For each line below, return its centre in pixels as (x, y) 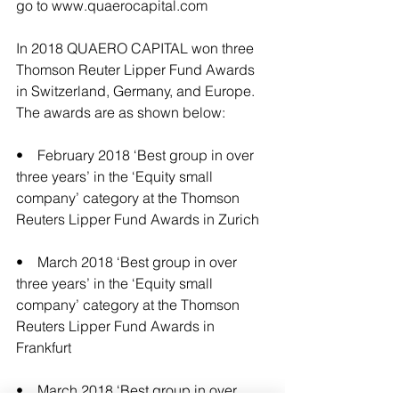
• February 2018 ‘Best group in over (137, 155)
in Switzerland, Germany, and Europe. (137, 91)
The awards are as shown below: (121, 112)
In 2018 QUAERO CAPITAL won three (137, 48)
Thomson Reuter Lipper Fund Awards (137, 69)
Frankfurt (44, 347)
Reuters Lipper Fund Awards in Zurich (139, 219)
